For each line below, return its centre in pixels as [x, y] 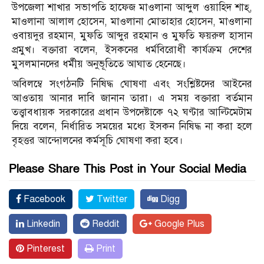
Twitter [111, 199]
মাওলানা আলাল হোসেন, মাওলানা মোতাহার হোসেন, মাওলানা [132, 22]
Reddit [105, 224]
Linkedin [42, 224]
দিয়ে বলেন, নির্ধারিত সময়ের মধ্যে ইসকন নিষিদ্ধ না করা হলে [132, 127]
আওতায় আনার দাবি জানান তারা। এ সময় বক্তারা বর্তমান [132, 98]
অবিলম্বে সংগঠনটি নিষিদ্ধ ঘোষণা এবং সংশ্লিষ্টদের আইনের [132, 84]
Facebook [43, 199]
